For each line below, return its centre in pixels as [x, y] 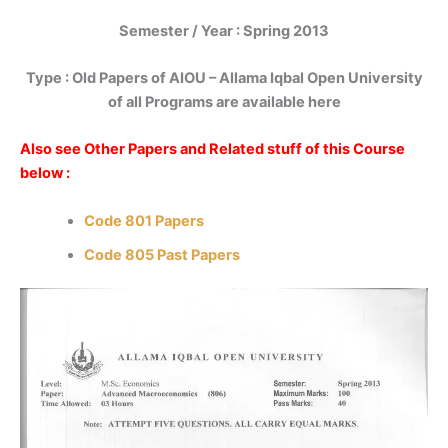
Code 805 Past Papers [161, 254]
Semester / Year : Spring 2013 [224, 30]
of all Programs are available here [224, 101]
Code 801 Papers [143, 220]
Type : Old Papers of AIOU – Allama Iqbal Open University [224, 77]
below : [45, 173]
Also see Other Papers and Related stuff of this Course [212, 149]
